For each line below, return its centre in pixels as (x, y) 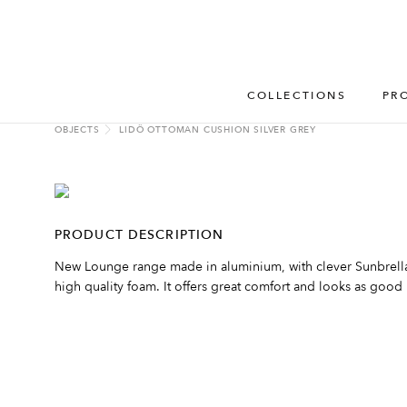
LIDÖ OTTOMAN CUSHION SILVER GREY (218, 130)
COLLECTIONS (297, 95)
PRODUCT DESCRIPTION (139, 234)
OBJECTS (77, 130)
